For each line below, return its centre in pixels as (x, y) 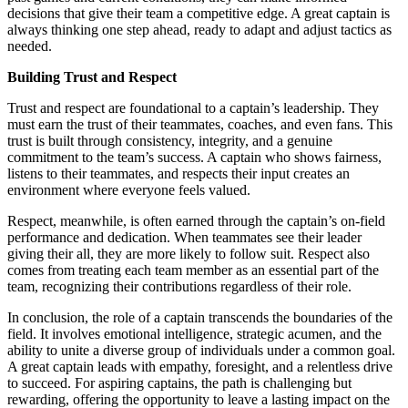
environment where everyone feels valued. (129, 190)
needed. (30, 46)
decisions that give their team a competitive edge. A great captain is (199, 14)
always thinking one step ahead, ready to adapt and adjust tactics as (199, 30)
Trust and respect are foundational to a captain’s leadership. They (193, 108)
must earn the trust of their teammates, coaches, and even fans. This (200, 125)
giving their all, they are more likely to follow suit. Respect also (189, 254)
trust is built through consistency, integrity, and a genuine (170, 141)
